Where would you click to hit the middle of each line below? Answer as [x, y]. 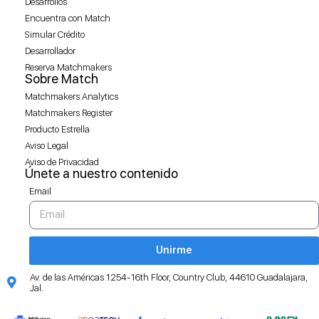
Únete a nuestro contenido [101, 173]
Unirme [174, 250]
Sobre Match [62, 78]
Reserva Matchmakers [68, 67]
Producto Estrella [57, 129]
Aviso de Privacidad [62, 162]
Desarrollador [50, 51]
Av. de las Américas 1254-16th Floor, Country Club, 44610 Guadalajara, [169, 277]
